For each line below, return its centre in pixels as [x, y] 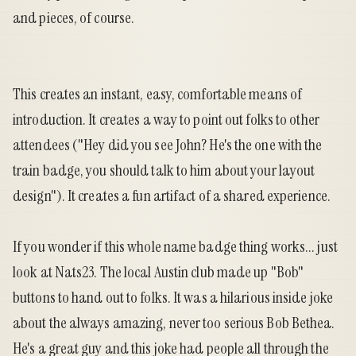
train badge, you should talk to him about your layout [164, 170]
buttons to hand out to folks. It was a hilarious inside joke [173, 298]
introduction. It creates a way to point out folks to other [166, 120]
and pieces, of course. [74, 18]
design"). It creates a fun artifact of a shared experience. [172, 196]
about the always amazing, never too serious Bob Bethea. [174, 323]
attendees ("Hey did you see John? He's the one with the [168, 145]
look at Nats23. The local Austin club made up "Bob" [159, 272]
